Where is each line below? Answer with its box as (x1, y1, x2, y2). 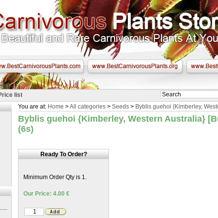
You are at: (18, 103, 48, 110)
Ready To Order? (40, 151, 87, 158)
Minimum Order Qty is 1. (23, 174, 87, 181)
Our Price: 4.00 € (23, 190, 70, 197)
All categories (70, 103, 106, 110)
